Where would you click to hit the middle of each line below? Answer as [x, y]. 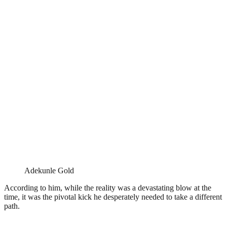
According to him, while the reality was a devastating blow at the [108, 187]
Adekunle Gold [49, 170]
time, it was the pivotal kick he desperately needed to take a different [113, 197]
